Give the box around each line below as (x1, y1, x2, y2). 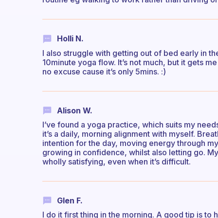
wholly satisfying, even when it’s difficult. (42, 156, 191, 166)
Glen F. (57, 195, 83, 205)
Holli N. (57, 34, 84, 44)
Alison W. (57, 105, 92, 115)
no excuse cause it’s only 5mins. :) (42, 66, 166, 76)
